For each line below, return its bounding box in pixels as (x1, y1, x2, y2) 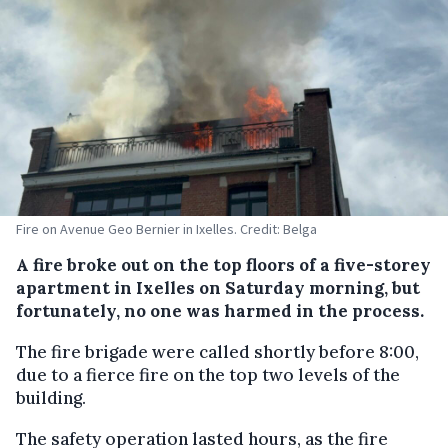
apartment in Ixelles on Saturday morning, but (16, 277, 420, 299)
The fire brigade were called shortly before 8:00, (16, 341, 419, 363)
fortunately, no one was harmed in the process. (16, 300, 424, 322)
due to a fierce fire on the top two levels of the (16, 364, 400, 386)
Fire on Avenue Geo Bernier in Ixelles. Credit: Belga (16, 220, 317, 238)
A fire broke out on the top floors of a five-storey (16, 254, 431, 276)
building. (16, 387, 86, 409)
